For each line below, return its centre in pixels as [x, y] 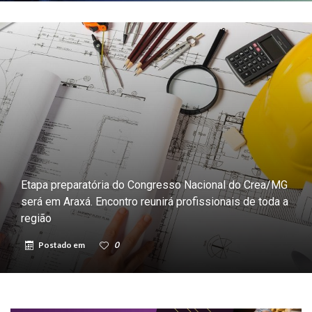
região [36, 218]
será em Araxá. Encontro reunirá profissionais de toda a [155, 201]
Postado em [62, 244]
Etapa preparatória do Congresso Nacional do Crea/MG [154, 185]
